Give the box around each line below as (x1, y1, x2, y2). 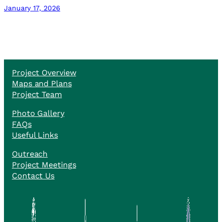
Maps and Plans (12, 78, 72, 88)
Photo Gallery (12, 108, 64, 118)
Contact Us (12, 170, 55, 180)
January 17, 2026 (4, 3, 60, 12)
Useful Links (12, 130, 58, 140)
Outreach (12, 149, 48, 159)
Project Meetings (12, 160, 76, 169)
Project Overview (12, 67, 76, 77)
